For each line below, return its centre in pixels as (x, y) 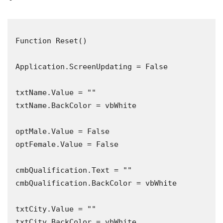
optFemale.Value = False (67, 144)
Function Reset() (51, 41)
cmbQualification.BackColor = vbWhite (96, 183)
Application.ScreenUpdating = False (92, 66)
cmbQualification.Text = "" (74, 170)
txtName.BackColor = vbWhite (76, 105)
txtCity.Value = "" (56, 209)
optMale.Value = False (62, 131)
